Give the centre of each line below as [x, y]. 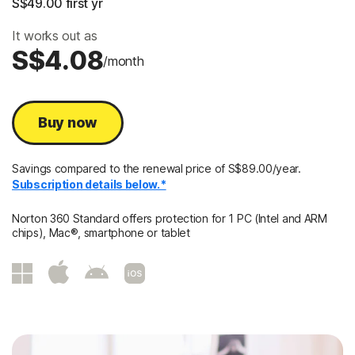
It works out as [55, 36]
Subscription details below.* [89, 185]
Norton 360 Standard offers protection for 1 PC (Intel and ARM [170, 219]
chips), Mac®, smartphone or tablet [101, 233]
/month [124, 61]
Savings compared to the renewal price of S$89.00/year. [157, 169]
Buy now [68, 123]
